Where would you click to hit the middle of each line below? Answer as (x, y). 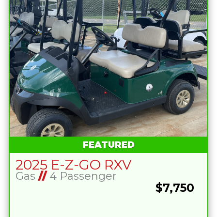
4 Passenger (82, 176)
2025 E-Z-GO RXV (73, 164)
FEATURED (108, 145)
